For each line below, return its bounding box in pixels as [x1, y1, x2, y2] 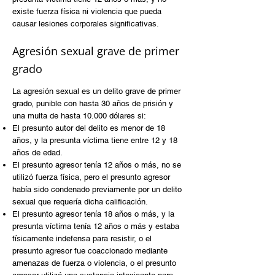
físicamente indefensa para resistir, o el [12, 234, 152, 243]
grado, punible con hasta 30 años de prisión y [12, 99, 173, 108]
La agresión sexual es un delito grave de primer [12, 87, 180, 96]
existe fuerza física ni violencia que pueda [12, 7, 161, 16]
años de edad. [12, 148, 63, 157]
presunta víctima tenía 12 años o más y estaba [12, 222, 179, 231]
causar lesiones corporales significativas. [12, 19, 159, 28]
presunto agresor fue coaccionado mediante [12, 246, 168, 255]
